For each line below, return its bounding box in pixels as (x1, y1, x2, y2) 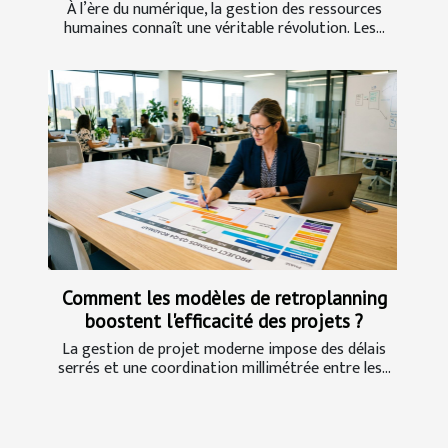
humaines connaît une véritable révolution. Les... (63, 15, 385, 43)
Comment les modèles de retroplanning (61, 284, 387, 310)
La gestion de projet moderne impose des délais (62, 335, 386, 363)
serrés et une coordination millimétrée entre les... (57, 354, 391, 382)
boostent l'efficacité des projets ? (85, 307, 363, 333)
